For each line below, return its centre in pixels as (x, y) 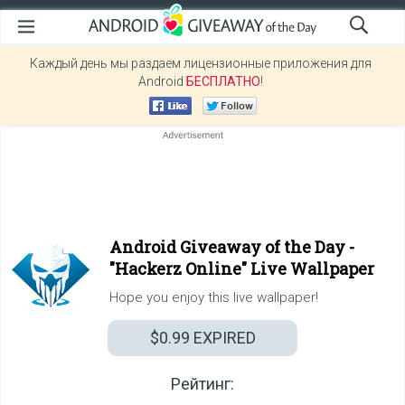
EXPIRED (222, 338)
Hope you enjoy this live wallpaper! (214, 297)
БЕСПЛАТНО (223, 81)
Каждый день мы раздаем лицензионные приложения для (200, 63)
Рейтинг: (202, 384)
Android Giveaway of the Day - (232, 247)
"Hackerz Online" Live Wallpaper (242, 268)
